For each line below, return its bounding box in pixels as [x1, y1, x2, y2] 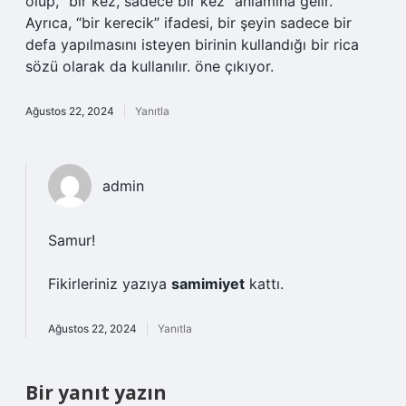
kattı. [245, 275, 284, 293]
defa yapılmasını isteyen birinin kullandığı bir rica [25, 35, 359, 53]
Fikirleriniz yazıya [48, 275, 171, 293]
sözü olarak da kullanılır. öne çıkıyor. [25, 57, 274, 75]
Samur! [48, 231, 95, 249]
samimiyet [171, 275, 245, 293]
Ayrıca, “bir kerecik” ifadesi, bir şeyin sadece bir [25, 14, 352, 32]
